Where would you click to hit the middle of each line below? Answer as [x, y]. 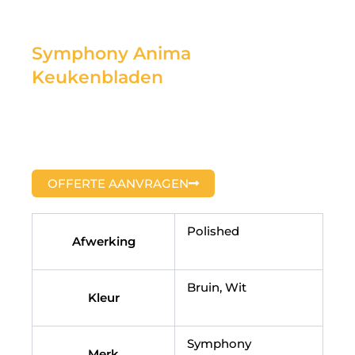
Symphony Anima [111, 54]
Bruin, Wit [217, 288]
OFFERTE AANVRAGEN [118, 184]
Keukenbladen [97, 78]
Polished [213, 231]
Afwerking [103, 242]
